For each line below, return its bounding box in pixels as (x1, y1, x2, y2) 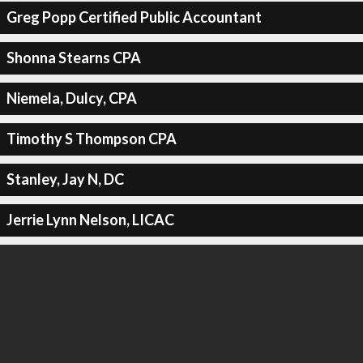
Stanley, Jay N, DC (6, 170, 124, 188)
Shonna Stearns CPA (6, 49, 141, 66)
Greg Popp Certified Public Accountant (6, 8, 262, 26)
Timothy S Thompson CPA (6, 130, 177, 147)
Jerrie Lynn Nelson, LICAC (6, 211, 174, 228)
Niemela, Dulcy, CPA (6, 89, 137, 107)
